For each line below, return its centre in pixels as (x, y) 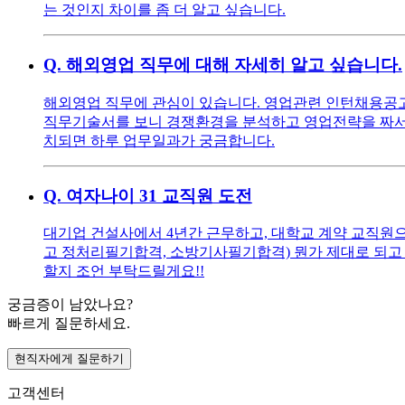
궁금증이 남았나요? (70, 305)
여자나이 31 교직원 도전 (159, 195)
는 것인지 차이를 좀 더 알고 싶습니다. (165, 10)
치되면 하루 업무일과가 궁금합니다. (159, 140)
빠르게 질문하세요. (69, 324)
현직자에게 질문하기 (69, 359)
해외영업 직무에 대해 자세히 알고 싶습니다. (234, 65)
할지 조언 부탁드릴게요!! (124, 271)
